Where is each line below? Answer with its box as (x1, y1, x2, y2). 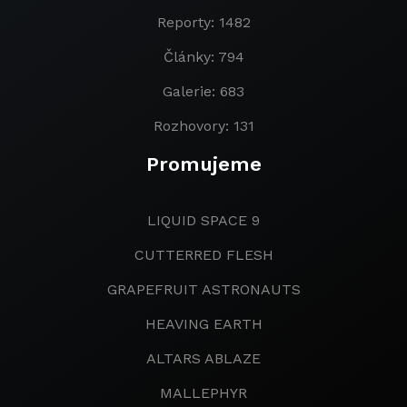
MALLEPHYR (160, 384, 247, 402)
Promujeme (145, 153, 262, 176)
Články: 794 (163, 48, 244, 66)
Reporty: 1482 (156, 14, 251, 32)
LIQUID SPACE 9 (147, 212, 260, 230)
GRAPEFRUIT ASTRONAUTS (106, 281, 301, 299)
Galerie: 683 (163, 83, 244, 101)
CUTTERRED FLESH (134, 246, 273, 264)
